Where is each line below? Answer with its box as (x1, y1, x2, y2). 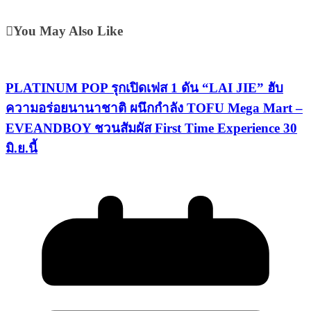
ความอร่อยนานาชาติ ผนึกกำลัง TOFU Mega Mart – (6, 100, 303, 115)
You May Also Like (13, 24, 123, 39)
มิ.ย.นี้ (6, 140, 37, 155)
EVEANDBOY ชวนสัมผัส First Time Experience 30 (6, 120, 297, 135)
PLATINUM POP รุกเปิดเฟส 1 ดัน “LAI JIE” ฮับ (6, 80, 283, 95)
